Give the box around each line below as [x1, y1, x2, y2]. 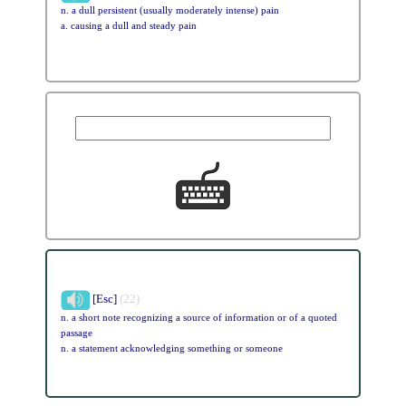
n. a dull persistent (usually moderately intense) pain [60, 5, 279, 15]
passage [60, 327, 92, 338]
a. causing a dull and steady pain [60, 20, 197, 31]
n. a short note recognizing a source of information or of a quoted [60, 312, 337, 323]
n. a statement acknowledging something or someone [60, 343, 283, 353]
